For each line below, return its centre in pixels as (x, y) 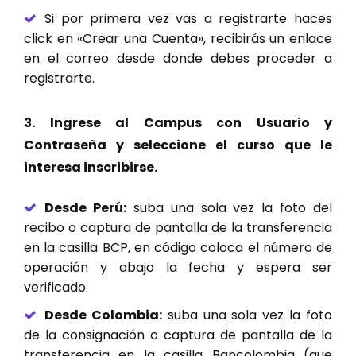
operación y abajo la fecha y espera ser (178, 268)
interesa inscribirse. (91, 168)
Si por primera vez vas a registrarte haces (188, 19)
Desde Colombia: (103, 315)
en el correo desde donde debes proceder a (178, 59)
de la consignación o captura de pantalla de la (178, 335)
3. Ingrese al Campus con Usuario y (178, 123)
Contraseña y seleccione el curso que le (178, 145)
